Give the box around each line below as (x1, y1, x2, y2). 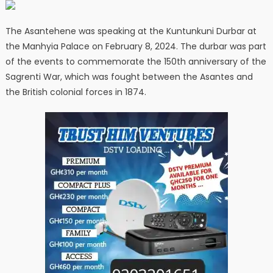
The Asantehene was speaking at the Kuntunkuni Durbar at (5, 25, 257, 38)
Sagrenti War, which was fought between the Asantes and (5, 71, 253, 83)
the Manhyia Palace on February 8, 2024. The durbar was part (5, 40, 266, 53)
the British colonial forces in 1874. (5, 86, 146, 99)
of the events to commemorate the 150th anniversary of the (5, 55, 266, 68)
